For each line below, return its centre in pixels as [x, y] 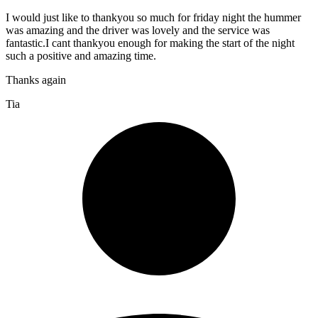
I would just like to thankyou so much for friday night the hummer [153, 17]
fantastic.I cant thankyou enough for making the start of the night [150, 43]
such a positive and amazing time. [81, 55]
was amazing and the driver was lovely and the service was [138, 30]
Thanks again [36, 79]
